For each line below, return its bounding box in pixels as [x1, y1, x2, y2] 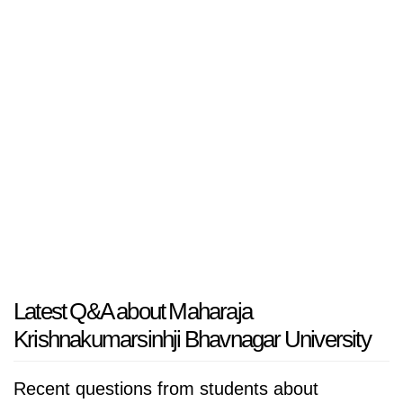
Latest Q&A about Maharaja [13, 298, 252, 325]
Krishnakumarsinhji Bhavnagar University [13, 326, 371, 353]
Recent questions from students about [13, 379, 318, 399]
